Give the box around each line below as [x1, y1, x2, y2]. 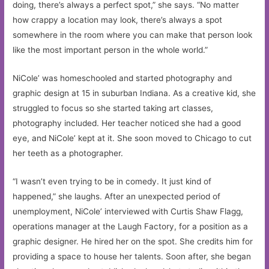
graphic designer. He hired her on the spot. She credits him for [13, 236, 253, 246]
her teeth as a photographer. [13, 148, 124, 158]
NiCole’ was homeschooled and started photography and [13, 73, 232, 83]
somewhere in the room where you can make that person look [13, 29, 253, 40]
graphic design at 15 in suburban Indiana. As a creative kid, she [13, 88, 256, 98]
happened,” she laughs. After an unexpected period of [13, 191, 221, 201]
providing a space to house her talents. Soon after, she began [13, 251, 252, 261]
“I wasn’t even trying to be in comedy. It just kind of [13, 176, 212, 186]
